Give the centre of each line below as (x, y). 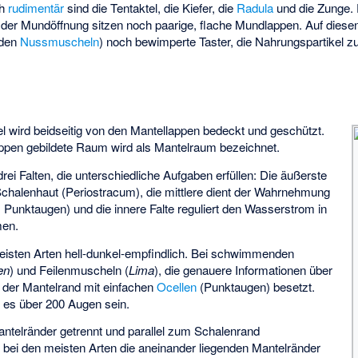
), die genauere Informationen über (244, 269)
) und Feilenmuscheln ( (70, 269)
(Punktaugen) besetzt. (256, 286)
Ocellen (177, 286)
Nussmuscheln (60, 41)
